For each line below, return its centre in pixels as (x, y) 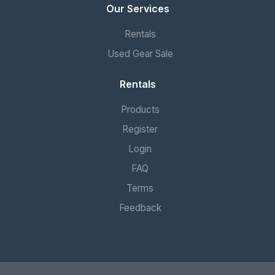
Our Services (137, 8)
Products (140, 109)
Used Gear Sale (140, 53)
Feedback (140, 207)
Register (140, 129)
